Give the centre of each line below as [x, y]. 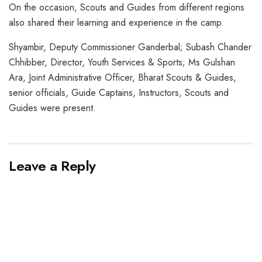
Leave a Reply [52, 166]
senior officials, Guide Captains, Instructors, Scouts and [119, 92]
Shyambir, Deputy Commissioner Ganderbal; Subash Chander [130, 47]
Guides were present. [52, 108]
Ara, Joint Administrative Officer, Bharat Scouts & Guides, [123, 77]
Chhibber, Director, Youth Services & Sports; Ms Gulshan [122, 62]
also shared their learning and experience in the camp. [116, 22]
